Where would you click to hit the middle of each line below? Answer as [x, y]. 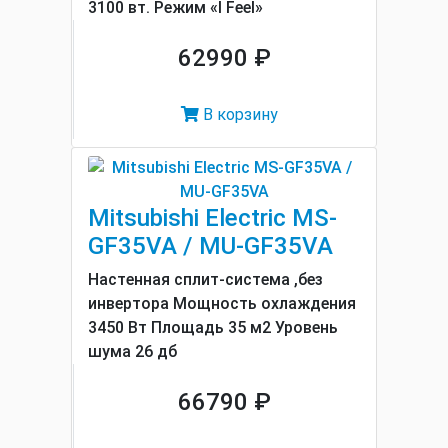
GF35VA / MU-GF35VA [210, 246]
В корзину [238, 114]
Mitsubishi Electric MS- [212, 218]
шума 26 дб [132, 351]
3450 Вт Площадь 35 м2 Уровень [213, 327]
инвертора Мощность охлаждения [222, 303]
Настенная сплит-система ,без [205, 279]
